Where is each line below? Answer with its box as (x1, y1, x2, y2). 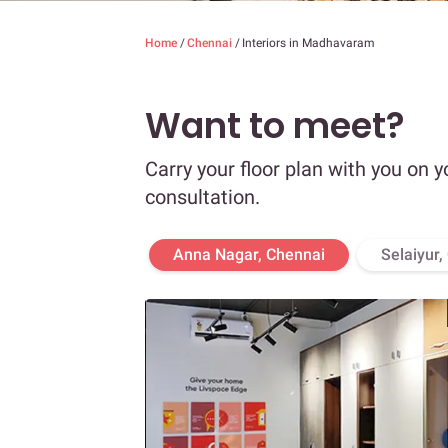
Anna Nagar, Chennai (173, 245, 325, 265)
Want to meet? (145, 101, 405, 151)
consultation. (145, 185, 260, 210)
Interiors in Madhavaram (242, 36, 375, 51)
